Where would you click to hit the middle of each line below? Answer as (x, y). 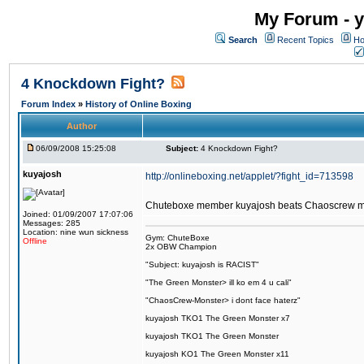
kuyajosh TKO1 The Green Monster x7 (218, 318)
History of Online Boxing (139, 104)
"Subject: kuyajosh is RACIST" (202, 264)
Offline (35, 241)
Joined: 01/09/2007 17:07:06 (78, 214)
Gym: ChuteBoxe (178, 238)
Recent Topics (305, 40)
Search (243, 40)
